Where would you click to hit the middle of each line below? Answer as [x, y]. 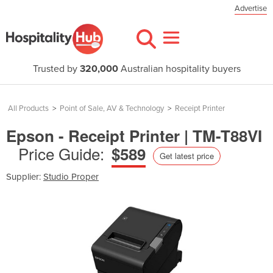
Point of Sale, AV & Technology [112, 108]
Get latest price [187, 155]
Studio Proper [71, 176]
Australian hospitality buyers [179, 69]
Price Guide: [61, 153]
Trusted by [56, 69]
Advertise [251, 9]
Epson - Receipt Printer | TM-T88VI [134, 136]
